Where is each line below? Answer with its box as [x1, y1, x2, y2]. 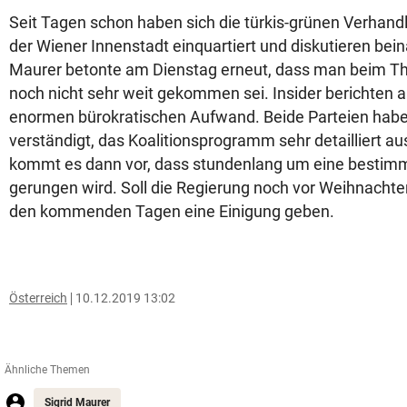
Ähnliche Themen [5, 363, 90, 376]
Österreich [9, 291, 67, 305]
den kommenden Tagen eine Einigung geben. [9, 202, 334, 221]
